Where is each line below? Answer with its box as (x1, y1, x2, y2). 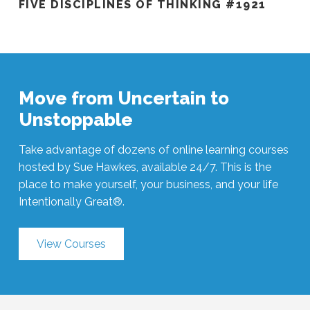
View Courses (36, 237, 106, 251)
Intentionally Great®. (18, 195, 125, 209)
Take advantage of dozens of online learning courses (18, 143, 289, 157)
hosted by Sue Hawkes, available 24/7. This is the (18, 161, 271, 174)
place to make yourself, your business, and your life (18, 178, 278, 192)
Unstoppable (18, 109, 133, 131)
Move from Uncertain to (18, 88, 229, 109)
